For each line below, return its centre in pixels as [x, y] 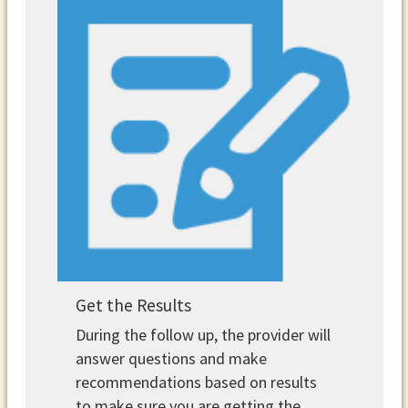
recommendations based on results [197, 382]
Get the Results [134, 306]
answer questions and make [172, 358]
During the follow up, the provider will [204, 334]
